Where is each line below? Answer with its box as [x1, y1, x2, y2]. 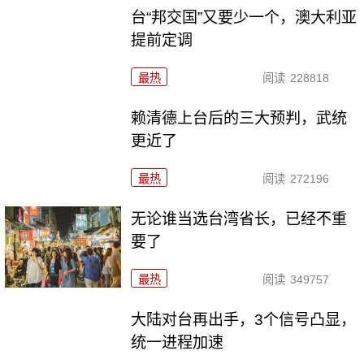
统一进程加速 [131, 333, 224, 351]
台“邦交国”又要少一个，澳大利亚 [131, 9, 357, 27]
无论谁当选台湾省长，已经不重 [131, 210, 348, 227]
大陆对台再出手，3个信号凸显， [131, 310, 357, 328]
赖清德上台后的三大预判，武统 [131, 109, 348, 127]
